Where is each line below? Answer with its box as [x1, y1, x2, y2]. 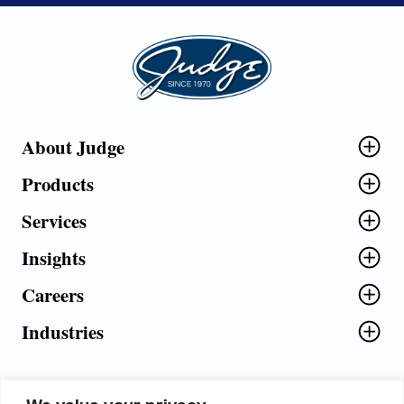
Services [22, 207, 87, 235]
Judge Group [133, 36, 211, 52]
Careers [22, 281, 84, 309]
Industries [22, 318, 104, 346]
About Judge [22, 133, 124, 161]
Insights [22, 244, 86, 272]
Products [22, 170, 94, 198]
